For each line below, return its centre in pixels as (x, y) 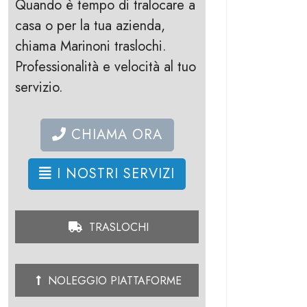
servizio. (39, 87)
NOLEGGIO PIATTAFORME (113, 281)
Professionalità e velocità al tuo (106, 67)
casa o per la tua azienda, (90, 26)
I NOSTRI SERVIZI (113, 174)
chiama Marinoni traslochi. (91, 46)
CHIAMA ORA (114, 135)
